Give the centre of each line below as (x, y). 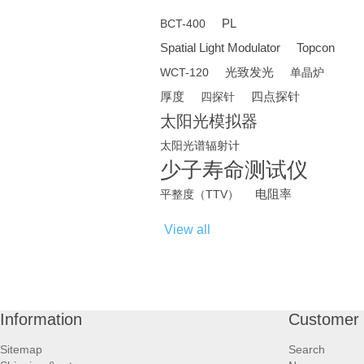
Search (306, 350)
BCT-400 (183, 24)
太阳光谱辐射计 (200, 146)
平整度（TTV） (199, 195)
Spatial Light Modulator (220, 48)
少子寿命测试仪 (234, 170)
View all (187, 230)
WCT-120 (184, 73)
